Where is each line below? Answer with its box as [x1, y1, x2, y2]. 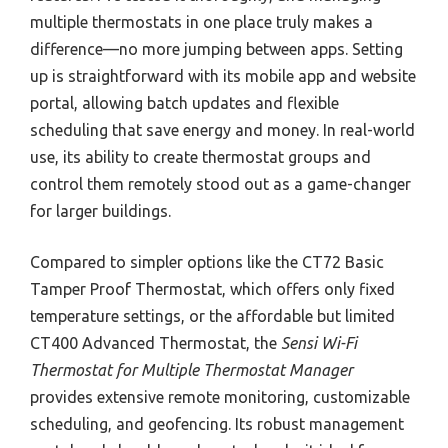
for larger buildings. [30, 202, 171, 220]
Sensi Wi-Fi [281, 334, 357, 352]
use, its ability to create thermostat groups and [30, 148, 371, 166]
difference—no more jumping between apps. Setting [30, 40, 403, 58]
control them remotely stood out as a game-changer [30, 175, 411, 193]
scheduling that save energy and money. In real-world [30, 121, 415, 139]
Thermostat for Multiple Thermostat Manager [30, 361, 353, 379]
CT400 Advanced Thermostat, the [30, 334, 281, 352]
